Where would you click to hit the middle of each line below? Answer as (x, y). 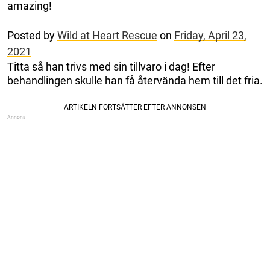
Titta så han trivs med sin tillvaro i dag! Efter (111, 67)
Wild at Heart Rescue (107, 36)
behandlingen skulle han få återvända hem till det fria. (135, 81)
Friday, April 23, (210, 36)
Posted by (32, 36)
